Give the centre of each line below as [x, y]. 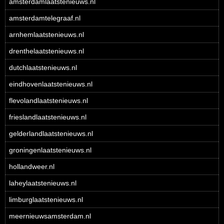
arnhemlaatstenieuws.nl [46, 34]
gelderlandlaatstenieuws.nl [51, 133]
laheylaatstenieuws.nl [43, 183]
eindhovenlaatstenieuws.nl [51, 84]
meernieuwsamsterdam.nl [50, 216]
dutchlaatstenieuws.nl [43, 67]
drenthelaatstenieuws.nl [46, 51]
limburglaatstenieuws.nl [46, 199]
